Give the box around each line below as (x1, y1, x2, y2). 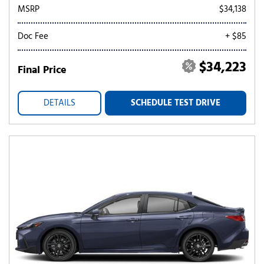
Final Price (18, 62, 67, 79)
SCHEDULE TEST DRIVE (131, 96, 220, 110)
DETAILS (44, 96, 75, 110)
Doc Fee (18, 29, 48, 44)
